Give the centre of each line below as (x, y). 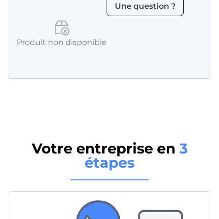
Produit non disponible (62, 43)
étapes (109, 162)
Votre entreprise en (103, 148)
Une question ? (145, 6)
